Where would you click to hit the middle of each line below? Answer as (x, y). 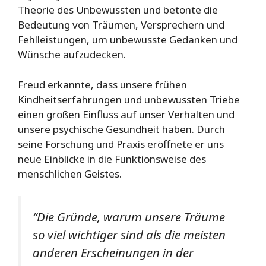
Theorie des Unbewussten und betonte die (118, 10)
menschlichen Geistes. (70, 173)
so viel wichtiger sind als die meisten (129, 235)
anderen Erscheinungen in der (113, 253)
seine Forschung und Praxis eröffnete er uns (121, 144)
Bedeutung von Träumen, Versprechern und (121, 25)
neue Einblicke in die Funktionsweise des (112, 159)
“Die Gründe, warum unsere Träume (129, 217)
